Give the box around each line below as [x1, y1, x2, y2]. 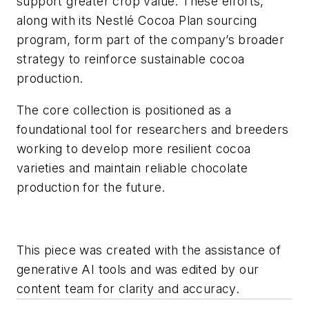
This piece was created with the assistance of [17, 242, 281, 257]
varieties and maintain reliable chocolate [17, 160, 248, 175]
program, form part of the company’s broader [17, 32, 285, 48]
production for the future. [17, 179, 166, 195]
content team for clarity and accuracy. [17, 281, 240, 296]
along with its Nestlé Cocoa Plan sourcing [17, 13, 257, 28]
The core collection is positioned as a [17, 102, 232, 117]
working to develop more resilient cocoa [17, 141, 251, 156]
